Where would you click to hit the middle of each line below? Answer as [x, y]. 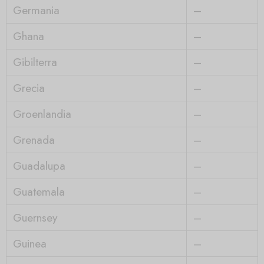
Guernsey [35, 217]
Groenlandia [42, 113]
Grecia [29, 88]
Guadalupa [39, 165]
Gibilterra [35, 62]
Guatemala [39, 191]
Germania [36, 10]
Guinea [29, 243]
